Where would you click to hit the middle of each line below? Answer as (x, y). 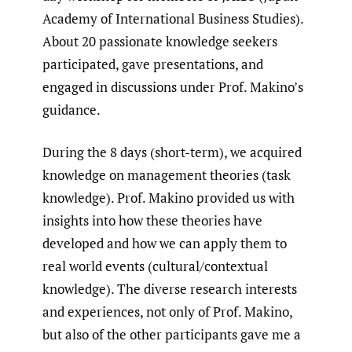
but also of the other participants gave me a (172, 335)
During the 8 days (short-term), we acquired (172, 152)
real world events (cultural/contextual (155, 266)
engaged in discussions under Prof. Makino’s (173, 86)
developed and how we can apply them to (165, 244)
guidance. (71, 109)
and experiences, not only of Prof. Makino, (167, 312)
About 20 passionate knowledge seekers (160, 41)
